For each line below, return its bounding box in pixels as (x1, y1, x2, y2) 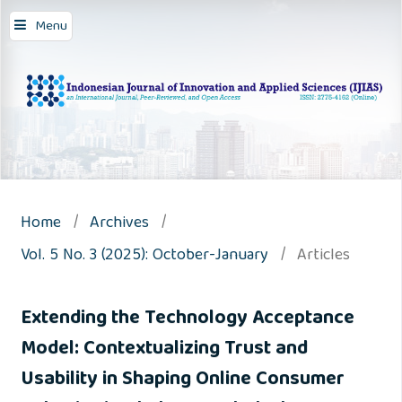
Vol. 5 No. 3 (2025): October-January (20, 242, 268, 271)
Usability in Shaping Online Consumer (20, 363, 345, 398)
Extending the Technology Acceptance (20, 302, 354, 337)
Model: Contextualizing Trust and (20, 333, 308, 368)
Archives (89, 210, 149, 239)
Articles (296, 242, 350, 271)
